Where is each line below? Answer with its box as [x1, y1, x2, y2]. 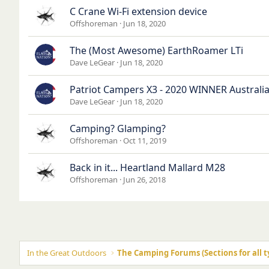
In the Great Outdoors [27, 247, 106, 258]
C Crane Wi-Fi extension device [70, 4, 207, 18]
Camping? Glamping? [70, 121, 166, 135]
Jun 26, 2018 [123, 174, 166, 185]
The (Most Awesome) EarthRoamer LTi [70, 43, 243, 57]
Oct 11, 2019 [123, 134, 166, 146]
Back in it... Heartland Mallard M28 [70, 160, 225, 174]
